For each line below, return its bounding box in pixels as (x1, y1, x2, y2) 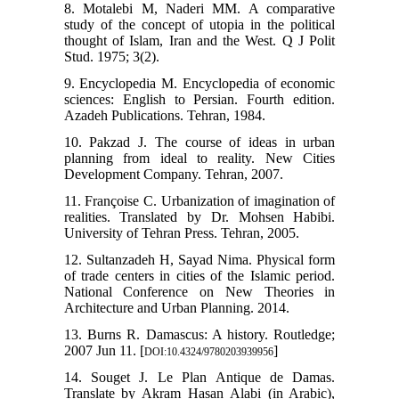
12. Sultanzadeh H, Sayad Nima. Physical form (63, 251, 336, 267)
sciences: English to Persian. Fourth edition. (63, 91, 336, 107)
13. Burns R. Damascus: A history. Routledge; (63, 326, 336, 342)
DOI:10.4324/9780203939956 (143, 345, 273, 358)
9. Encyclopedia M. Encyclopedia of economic (63, 75, 336, 91)
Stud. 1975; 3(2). (63, 48, 159, 64)
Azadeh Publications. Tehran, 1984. (63, 107, 265, 123)
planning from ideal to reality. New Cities (63, 150, 336, 166)
